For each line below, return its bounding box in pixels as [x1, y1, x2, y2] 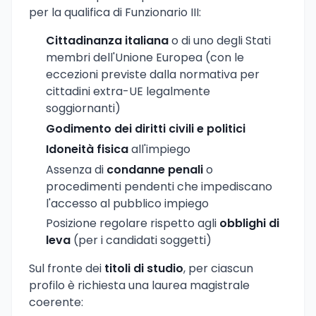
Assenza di [46, 161, 107, 178]
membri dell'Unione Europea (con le [46, 49, 244, 66]
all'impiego [128, 140, 190, 157]
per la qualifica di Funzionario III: [29, 4, 201, 21]
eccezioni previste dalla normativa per [46, 66, 260, 83]
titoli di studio [104, 260, 183, 277]
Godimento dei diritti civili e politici [46, 120, 245, 137]
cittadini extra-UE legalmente [46, 83, 210, 100]
